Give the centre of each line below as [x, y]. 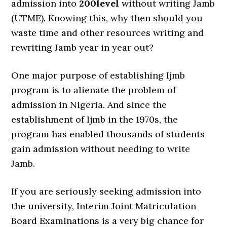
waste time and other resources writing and [108, 33]
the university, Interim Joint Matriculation [104, 206]
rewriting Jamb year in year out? [83, 47]
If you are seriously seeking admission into [106, 191]
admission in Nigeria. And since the [89, 105]
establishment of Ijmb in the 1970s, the [95, 119]
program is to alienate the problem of [94, 90]
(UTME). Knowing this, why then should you [107, 18]
